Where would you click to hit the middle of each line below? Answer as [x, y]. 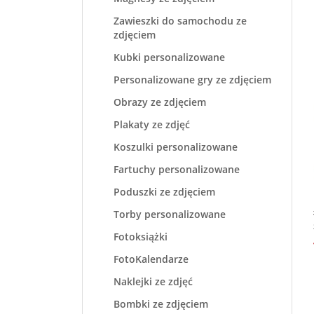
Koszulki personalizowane [176, 147]
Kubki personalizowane [169, 57]
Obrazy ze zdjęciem [160, 102]
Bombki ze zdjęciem [161, 304]
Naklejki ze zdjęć [153, 281]
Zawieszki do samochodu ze [180, 21]
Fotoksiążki [141, 237]
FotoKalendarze [151, 259]
